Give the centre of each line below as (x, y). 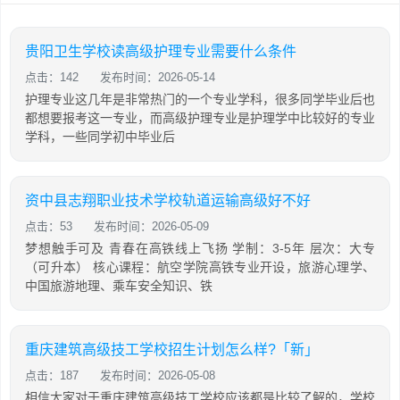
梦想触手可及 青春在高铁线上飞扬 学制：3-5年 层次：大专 (200, 248)
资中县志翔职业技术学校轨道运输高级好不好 (168, 200)
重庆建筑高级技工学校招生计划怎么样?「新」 (172, 350)
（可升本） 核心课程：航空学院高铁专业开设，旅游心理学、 (200, 267)
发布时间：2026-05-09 (151, 226)
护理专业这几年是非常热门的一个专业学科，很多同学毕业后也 (200, 99)
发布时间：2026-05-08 (158, 375)
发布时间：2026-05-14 (158, 77)
